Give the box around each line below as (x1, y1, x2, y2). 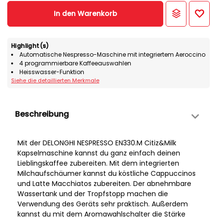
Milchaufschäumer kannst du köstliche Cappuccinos (17, 169, 196, 179)
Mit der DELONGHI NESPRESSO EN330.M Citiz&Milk (17, 138, 176, 148)
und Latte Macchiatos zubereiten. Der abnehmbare (17, 179, 191, 189)
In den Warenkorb (53, 9, 117, 19)
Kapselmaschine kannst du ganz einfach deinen (17, 148, 180, 158)
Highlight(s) (11, 42, 49, 50)
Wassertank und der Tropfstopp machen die (17, 189, 168, 199)
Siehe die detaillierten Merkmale (11, 77, 99, 85)
